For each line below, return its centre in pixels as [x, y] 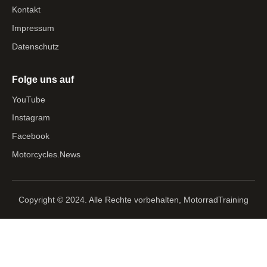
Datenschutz [35, 46]
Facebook [31, 136]
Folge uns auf [43, 79]
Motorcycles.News [46, 154]
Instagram [31, 118]
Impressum [33, 28]
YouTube [29, 99]
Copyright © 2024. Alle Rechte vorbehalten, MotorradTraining [133, 199]
